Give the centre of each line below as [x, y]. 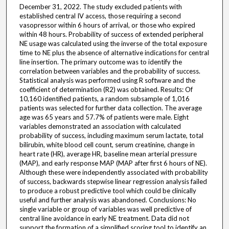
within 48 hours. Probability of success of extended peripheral [111, 35]
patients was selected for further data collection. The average [110, 108]
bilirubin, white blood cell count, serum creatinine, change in [107, 145]
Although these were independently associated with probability [113, 173]
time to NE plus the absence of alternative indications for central [114, 53]
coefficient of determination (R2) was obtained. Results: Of [106, 90]
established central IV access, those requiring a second [100, 16]
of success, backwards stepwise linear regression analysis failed [113, 182]
